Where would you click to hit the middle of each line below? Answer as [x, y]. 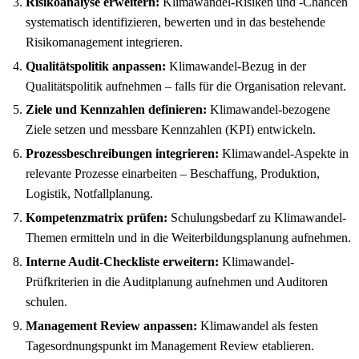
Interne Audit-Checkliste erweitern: [122, 261]
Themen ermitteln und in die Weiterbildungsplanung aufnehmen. [188, 237]
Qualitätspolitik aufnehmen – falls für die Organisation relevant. [186, 86]
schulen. [46, 301]
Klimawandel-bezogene [268, 110]
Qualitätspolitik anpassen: [96, 66]
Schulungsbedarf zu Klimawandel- [257, 217]
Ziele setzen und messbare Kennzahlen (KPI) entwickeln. [171, 130]
